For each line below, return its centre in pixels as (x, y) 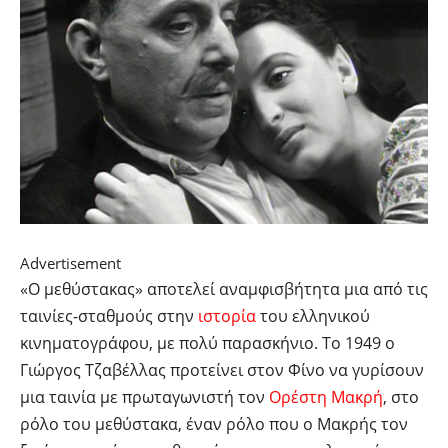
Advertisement (70, 263)
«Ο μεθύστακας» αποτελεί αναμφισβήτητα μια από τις (224, 289)
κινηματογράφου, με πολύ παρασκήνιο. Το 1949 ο (207, 343)
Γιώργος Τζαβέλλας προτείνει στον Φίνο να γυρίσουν (222, 370)
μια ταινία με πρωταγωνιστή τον (144, 397)
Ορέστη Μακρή (326, 397)
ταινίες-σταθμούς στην (109, 316)
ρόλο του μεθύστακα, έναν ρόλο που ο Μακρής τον (214, 424)
